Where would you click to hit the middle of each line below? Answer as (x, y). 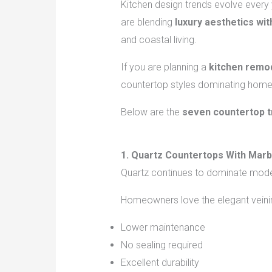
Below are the (151, 112)
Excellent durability (160, 263)
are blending (148, 22)
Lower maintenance (163, 228)
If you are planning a (165, 67)
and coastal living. (158, 40)
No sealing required (161, 245)
